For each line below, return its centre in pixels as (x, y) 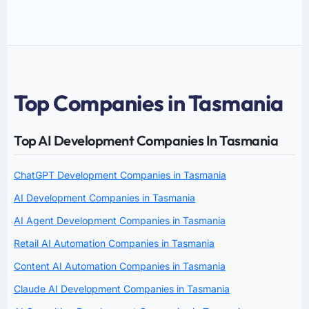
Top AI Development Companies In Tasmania (146, 140)
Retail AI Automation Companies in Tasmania (114, 243)
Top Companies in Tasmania (149, 102)
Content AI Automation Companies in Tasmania (120, 266)
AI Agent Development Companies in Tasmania (120, 220)
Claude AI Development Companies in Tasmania (122, 288)
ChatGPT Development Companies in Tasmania (120, 175)
